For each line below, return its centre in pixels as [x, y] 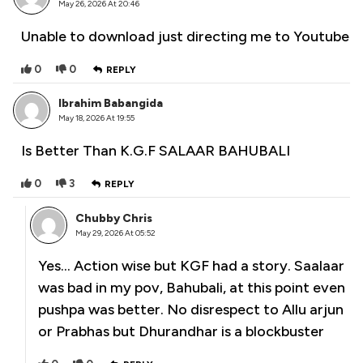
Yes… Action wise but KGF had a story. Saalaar [191, 266]
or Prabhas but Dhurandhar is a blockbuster [181, 332]
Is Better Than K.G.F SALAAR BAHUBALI [156, 151]
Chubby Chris [114, 219]
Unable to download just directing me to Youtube [185, 37]
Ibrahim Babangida [111, 104]
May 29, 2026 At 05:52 [115, 233]
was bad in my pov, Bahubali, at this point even [192, 288]
